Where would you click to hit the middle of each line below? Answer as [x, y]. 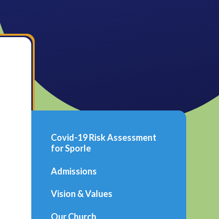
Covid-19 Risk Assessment [103, 138]
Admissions [74, 171]
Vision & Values [81, 194]
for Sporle [71, 148]
